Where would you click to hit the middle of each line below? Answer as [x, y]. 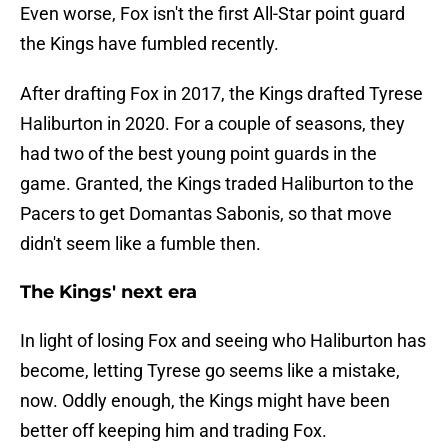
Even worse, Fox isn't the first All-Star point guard [212, 14]
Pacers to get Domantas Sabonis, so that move [206, 214]
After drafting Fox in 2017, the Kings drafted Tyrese [221, 94]
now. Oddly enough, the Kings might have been [205, 401]
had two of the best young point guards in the [198, 154]
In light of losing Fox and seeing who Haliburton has [223, 341]
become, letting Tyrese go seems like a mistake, [210, 371]
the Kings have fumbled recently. [149, 44]
